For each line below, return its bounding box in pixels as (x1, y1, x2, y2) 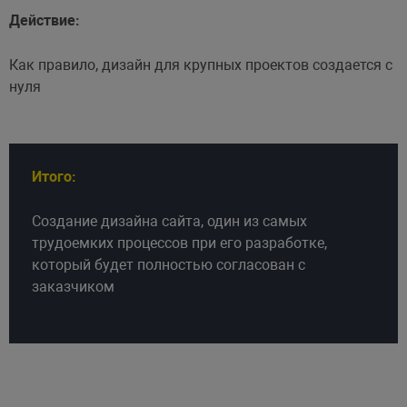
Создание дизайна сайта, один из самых (31, 212, 307, 230)
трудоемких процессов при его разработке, (31, 233, 327, 252)
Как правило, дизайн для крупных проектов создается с (8, 55, 392, 74)
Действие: (8, 11, 80, 29)
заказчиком (31, 277, 114, 295)
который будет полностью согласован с (31, 255, 305, 273)
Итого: (31, 167, 76, 185)
